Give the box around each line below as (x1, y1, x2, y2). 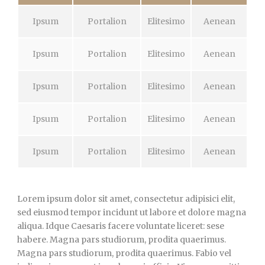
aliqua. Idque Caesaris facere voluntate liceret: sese (17, 220, 224, 231)
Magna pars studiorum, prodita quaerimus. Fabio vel (17, 247, 231, 258)
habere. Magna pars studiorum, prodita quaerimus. (17, 234, 226, 245)
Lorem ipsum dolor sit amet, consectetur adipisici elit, (17, 193, 235, 204)
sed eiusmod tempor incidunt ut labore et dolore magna (17, 206, 246, 218)
